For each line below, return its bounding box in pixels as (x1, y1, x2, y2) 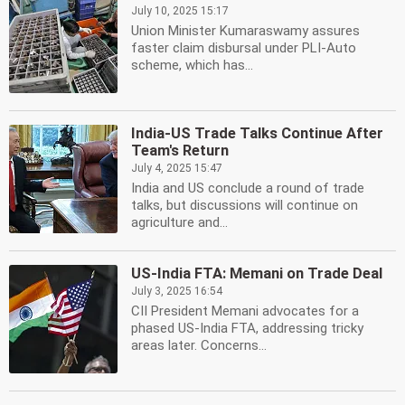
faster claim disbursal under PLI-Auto (131, 40, 356, 56)
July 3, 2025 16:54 (131, 285, 222, 297)
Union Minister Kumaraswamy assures (131, 23, 360, 39)
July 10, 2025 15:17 (131, 5, 229, 17)
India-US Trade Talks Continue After (131, 125, 383, 142)
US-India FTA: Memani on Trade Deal (131, 265, 382, 282)
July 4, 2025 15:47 (131, 162, 222, 174)
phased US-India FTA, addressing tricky (131, 320, 363, 336)
